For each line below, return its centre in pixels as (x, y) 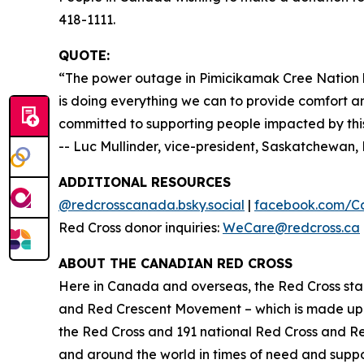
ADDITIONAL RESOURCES (145, 182)
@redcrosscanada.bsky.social (152, 205)
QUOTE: (84, 55)
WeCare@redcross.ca (291, 227)
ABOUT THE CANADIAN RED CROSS (175, 263)
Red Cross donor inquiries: (141, 227)
